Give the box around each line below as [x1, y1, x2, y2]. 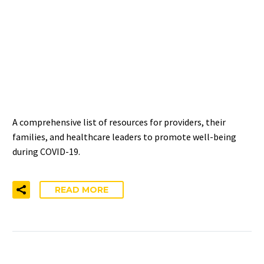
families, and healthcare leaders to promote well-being [12, 130, 236, 143]
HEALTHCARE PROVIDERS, [12, 24, 237, 45]
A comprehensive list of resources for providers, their [12, 115, 226, 128]
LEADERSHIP [12, 74, 124, 94]
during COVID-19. [12, 145, 80, 157]
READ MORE [55, 184, 108, 196]
